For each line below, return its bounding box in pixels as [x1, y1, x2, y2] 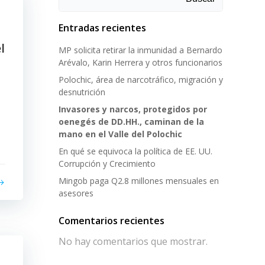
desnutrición [59, 86, 105, 98]
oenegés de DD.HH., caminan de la [59, 116, 204, 127]
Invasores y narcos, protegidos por [59, 104, 207, 115]
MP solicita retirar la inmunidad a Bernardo [59, 44, 222, 56]
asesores [59, 188, 93, 199]
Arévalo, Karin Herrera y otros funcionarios [59, 57, 222, 68]
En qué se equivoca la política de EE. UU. [59, 146, 212, 157]
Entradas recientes [59, 21, 146, 34]
